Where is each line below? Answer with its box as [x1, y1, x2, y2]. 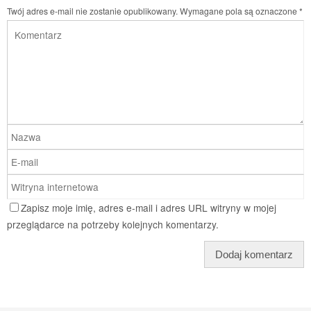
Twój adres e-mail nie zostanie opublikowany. [7, 4, 178, 17]
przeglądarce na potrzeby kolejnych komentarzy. [7, 217, 219, 232]
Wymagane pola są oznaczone [180, 4, 299, 17]
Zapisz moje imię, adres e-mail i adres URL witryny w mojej [21, 201, 276, 215]
